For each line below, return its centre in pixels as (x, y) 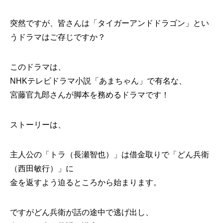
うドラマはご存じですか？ (58, 37)
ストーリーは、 (38, 125)
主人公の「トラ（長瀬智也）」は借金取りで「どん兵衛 (110, 155)
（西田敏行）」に (42, 168)
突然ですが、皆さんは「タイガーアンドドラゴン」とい (110, 23)
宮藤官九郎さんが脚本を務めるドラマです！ (90, 95)
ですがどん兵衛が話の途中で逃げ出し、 (82, 212)
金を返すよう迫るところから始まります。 (86, 182)
